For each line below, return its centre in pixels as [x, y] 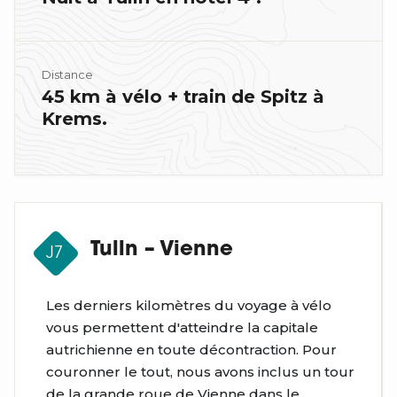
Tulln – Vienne [162, 250]
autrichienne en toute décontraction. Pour [191, 349]
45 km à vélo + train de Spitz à [183, 96]
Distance [67, 74]
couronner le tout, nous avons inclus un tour [200, 371]
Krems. [74, 118]
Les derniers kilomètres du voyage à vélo [189, 305]
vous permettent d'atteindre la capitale [182, 327]
